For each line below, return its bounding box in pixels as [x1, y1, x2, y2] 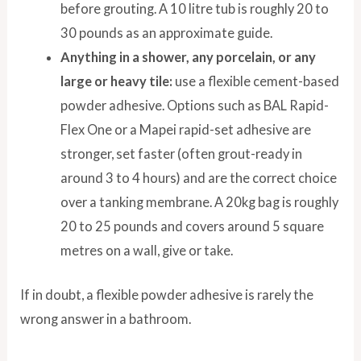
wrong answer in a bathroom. [20, 310, 192, 326]
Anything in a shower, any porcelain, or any [60, 49, 316, 65]
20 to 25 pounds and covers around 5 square [60, 218, 324, 234]
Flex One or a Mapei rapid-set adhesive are [60, 122, 311, 138]
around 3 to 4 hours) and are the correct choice [60, 170, 337, 186]
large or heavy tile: [60, 73, 172, 89]
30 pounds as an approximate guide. [60, 25, 272, 41]
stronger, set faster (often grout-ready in [60, 146, 302, 162]
